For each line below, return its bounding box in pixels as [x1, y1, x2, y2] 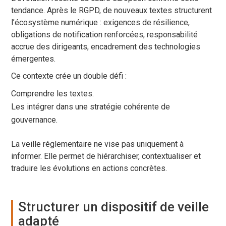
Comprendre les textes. [11, 89, 94, 99]
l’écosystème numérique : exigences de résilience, [11, 18, 190, 28]
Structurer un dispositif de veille [18, 199, 209, 215]
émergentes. [11, 54, 56, 64]
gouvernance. [11, 115, 58, 125]
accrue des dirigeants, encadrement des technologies [11, 42, 201, 52]
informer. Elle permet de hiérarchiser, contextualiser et [11, 151, 201, 161]
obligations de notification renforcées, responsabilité [11, 30, 198, 40]
